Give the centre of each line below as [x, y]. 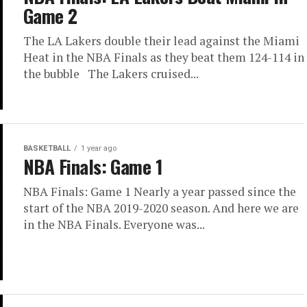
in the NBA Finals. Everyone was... [114, 224]
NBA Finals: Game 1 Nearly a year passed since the [160, 192]
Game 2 [50, 16]
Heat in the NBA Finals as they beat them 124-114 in [164, 57]
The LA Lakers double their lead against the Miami [161, 41]
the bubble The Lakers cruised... [111, 74]
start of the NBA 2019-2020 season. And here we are [161, 208]
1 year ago [99, 148]
